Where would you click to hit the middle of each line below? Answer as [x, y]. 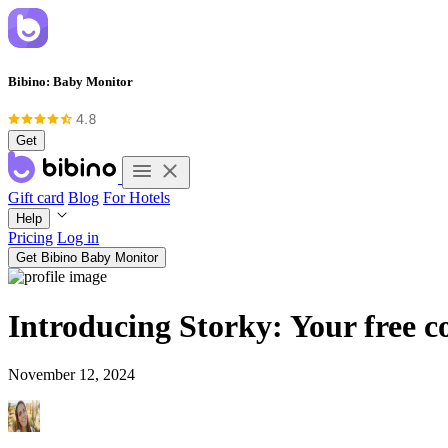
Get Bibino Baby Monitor [87, 258]
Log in [78, 238]
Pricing [30, 238]
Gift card [36, 198]
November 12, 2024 [71, 375]
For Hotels [136, 198]
